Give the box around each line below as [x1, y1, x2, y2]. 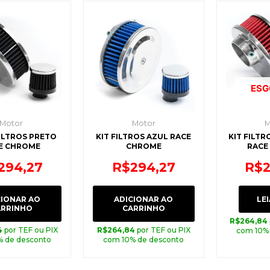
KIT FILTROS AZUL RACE [96, 132, 192, 142]
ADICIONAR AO [114, 194, 174, 204]
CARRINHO [122, 203, 165, 213]
